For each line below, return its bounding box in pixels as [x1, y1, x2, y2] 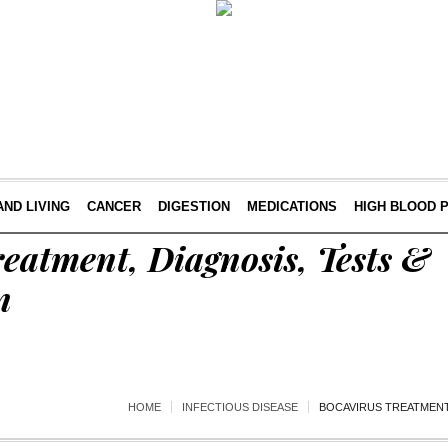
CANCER [86, 199, 141, 214]
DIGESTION [157, 199, 230, 214]
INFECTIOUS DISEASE [182, 401, 298, 413]
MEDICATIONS [246, 199, 337, 214]
